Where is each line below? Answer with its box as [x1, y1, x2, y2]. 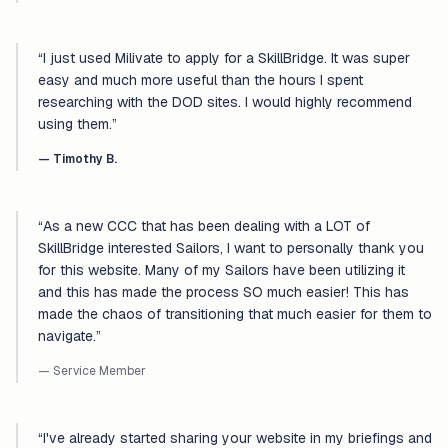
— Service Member [38, 363, 146, 379]
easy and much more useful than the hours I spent [38, 71, 363, 89]
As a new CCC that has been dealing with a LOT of [43, 217, 370, 235]
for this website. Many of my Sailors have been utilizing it [38, 261, 405, 279]
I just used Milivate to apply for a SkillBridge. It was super [43, 49, 410, 67]
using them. [38, 115, 112, 133]
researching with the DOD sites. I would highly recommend [38, 93, 412, 111]
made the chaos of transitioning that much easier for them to [38, 305, 432, 323]
